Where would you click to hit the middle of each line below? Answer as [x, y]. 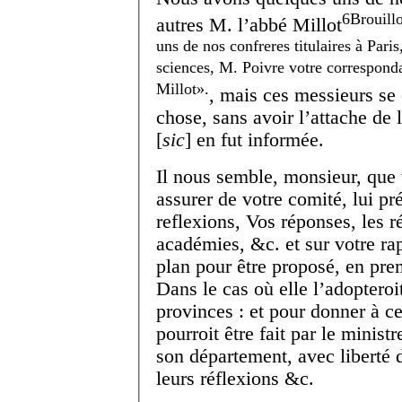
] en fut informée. [254, 140]
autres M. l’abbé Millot [249, 25]
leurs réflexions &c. [235, 378]
